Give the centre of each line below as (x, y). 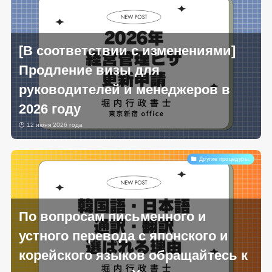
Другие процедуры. (225, 159)
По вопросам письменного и (113, 216)
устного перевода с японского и (124, 236)
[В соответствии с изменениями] (127, 51)
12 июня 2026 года (54, 124)
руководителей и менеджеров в (125, 90)
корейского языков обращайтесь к (134, 255)
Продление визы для (90, 70)
